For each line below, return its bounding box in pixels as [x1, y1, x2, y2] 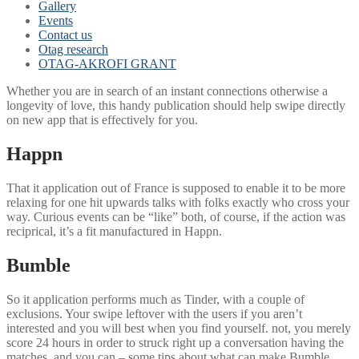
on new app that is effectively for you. [6, 113, 198, 127]
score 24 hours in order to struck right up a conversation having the [6, 335, 344, 349]
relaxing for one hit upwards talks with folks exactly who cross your [6, 195, 349, 209]
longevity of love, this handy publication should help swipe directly [6, 99, 345, 112]
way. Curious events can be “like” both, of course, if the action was [6, 209, 345, 224]
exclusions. [6, 306, 63, 321]
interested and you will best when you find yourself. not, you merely [6, 321, 351, 335]
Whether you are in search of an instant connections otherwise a [6, 84, 328, 98]
